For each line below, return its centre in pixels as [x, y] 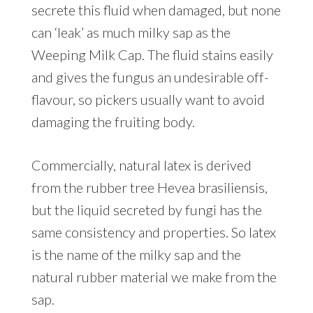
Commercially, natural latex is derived [141, 165]
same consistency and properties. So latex [153, 232]
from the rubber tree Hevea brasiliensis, [149, 187]
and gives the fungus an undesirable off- [150, 77]
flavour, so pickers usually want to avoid [148, 99]
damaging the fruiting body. [113, 121]
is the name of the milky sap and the [136, 254]
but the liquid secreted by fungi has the [146, 209]
